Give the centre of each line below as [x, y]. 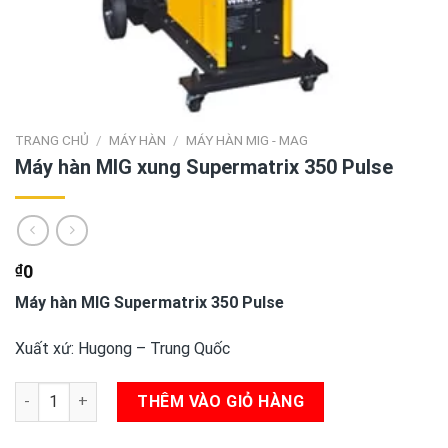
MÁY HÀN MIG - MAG [247, 139]
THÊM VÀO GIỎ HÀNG [221, 401]
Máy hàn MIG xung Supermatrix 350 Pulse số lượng [189, 392]
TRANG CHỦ [52, 139]
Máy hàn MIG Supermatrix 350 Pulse [149, 303]
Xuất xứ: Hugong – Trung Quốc [122, 348]
